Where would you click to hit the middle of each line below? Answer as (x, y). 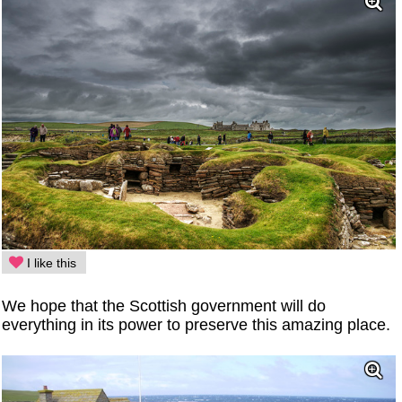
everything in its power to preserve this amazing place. (197, 325)
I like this (50, 263)
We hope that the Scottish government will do (164, 306)
